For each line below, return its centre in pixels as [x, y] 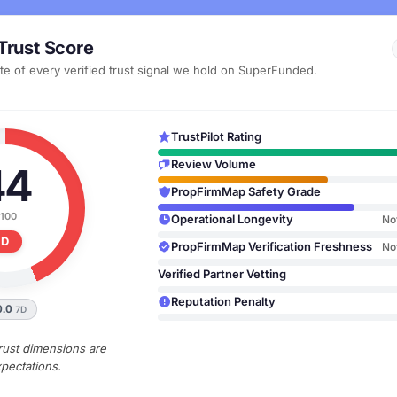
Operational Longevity [232, 219]
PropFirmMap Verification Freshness [272, 246]
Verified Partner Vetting [222, 274]
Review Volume [214, 164]
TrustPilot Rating [216, 136]
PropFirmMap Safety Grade [246, 191]
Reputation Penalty [223, 301]
